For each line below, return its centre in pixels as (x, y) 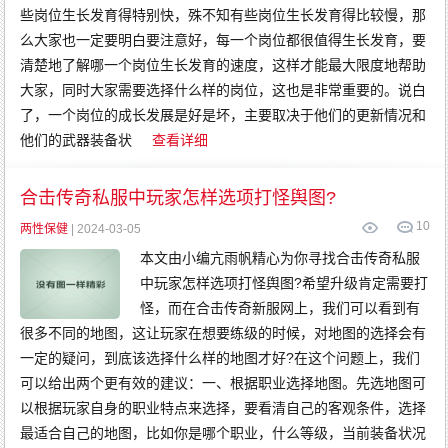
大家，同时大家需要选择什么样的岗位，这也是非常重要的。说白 (223, 90)
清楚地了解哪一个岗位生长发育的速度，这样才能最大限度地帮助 (223, 65)
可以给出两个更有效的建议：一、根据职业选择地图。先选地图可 (223, 383)
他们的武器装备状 (76, 140)
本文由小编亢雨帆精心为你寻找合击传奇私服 (280, 258)
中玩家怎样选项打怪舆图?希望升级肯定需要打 (284, 283)
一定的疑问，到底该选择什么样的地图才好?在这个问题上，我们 (220, 358)
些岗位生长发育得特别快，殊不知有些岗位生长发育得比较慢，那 (223, 15)
